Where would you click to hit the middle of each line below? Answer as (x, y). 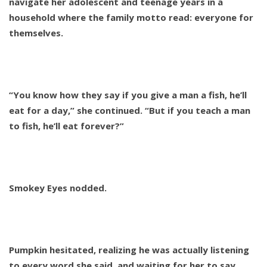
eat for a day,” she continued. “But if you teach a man (130, 111)
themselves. (36, 33)
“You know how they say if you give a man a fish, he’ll (128, 95)
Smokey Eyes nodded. (58, 188)
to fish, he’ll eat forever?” (66, 126)
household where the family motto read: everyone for (131, 18)
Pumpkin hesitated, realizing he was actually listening (129, 250)
